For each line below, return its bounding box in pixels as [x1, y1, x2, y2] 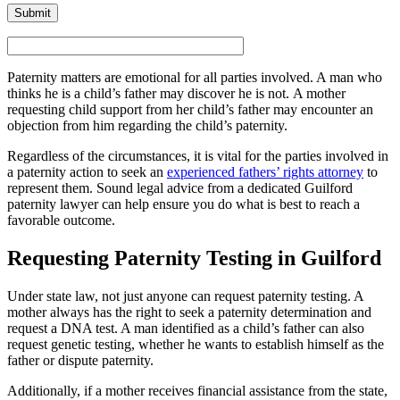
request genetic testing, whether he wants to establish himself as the [7, 337, 384, 353]
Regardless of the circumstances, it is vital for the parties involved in [7, 148, 388, 164]
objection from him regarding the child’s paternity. [7, 118, 287, 134]
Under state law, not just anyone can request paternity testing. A [7, 288, 363, 304]
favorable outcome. [7, 212, 115, 229]
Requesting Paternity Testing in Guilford [7, 246, 381, 271]
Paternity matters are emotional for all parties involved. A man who [7, 70, 382, 86]
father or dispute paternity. [7, 353, 154, 369]
